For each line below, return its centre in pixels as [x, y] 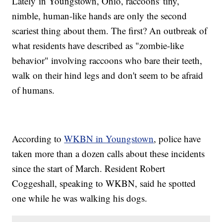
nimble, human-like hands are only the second [100, 16]
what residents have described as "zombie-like [98, 46]
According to [38, 139]
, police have [177, 139]
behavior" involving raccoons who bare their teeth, [107, 60]
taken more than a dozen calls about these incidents [109, 154]
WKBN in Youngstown [109, 139]
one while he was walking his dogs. [81, 198]
